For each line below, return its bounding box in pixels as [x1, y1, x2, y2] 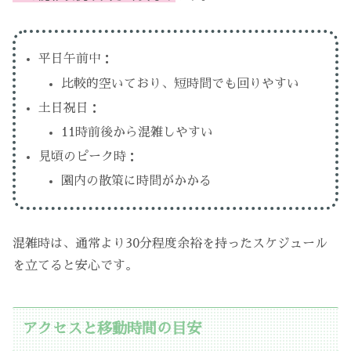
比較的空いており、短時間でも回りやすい [61, 77, 300, 90]
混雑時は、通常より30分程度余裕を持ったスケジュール [13, 237, 327, 251]
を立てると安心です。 [13, 259, 138, 273]
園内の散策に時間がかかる [61, 175, 212, 188]
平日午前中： [38, 52, 114, 66]
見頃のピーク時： [38, 150, 139, 164]
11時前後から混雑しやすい [61, 125, 214, 139]
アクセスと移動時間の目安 [23, 321, 202, 337]
